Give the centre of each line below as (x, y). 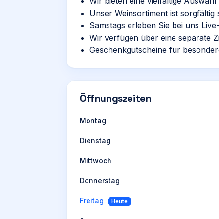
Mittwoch (96, 161)
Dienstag (95, 141)
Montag (93, 120)
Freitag (92, 201)
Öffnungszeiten (116, 98)
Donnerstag (100, 181)
